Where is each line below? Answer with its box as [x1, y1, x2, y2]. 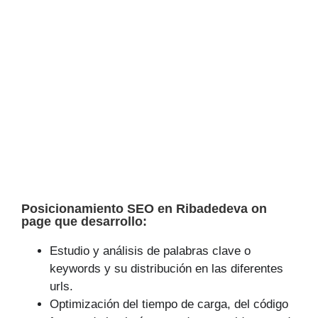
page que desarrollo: [21, 214, 147, 229]
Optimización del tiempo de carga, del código [50, 297, 288, 312]
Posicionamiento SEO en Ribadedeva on [21, 202, 267, 216]
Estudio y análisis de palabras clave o [50, 244, 251, 258]
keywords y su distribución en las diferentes [50, 262, 283, 276]
